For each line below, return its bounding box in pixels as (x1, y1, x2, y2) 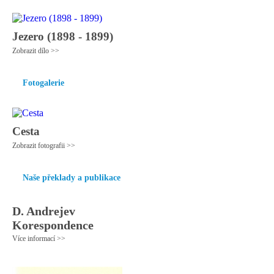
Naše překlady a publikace (23, 173, 120, 182)
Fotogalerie (23, 78, 64, 87)
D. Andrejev (12, 204, 75, 218)
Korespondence (12, 218, 94, 232)
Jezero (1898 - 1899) (12, 30, 113, 43)
